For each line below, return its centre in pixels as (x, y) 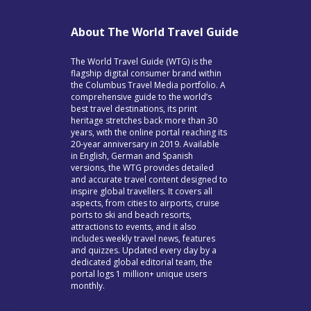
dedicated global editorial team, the (142, 262)
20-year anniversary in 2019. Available (145, 144)
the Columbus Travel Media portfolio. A (148, 85)
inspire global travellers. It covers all (142, 191)
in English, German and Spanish (132, 156)
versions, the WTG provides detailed (142, 168)
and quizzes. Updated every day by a (144, 250)
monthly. (88, 286)
